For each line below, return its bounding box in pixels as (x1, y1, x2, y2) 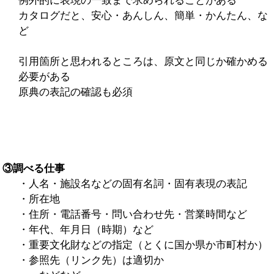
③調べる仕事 (2, 162, 65, 174)
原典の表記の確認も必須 (18, 86, 133, 98)
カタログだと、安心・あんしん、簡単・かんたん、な (18, 9, 268, 21)
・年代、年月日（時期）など (18, 223, 154, 235)
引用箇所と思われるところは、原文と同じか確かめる (18, 55, 268, 67)
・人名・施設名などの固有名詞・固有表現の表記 (18, 177, 247, 190)
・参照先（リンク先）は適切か (18, 254, 164, 266)
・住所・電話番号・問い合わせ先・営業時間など (18, 208, 247, 220)
